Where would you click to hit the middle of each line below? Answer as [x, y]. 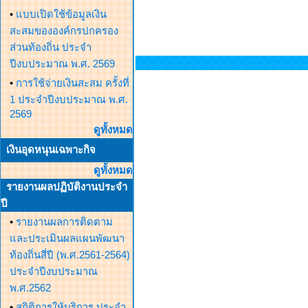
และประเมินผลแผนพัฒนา [67, 238]
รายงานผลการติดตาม [64, 222]
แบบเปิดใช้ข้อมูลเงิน [61, 14]
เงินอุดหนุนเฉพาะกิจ [51, 150]
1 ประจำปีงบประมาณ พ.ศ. [69, 99]
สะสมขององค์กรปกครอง [64, 31]
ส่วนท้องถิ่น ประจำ [51, 47]
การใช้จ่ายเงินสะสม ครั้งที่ [73, 83]
